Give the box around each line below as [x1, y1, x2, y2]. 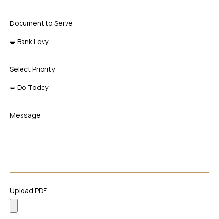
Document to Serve [10, 19, 73, 28]
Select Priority [10, 65, 55, 74]
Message [10, 110, 41, 120]
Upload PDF [10, 186, 47, 196]
